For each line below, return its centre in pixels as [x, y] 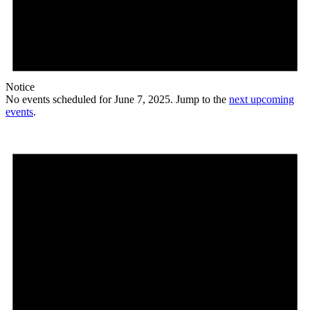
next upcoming [262, 100]
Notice [20, 87]
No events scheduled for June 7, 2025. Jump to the [117, 100]
